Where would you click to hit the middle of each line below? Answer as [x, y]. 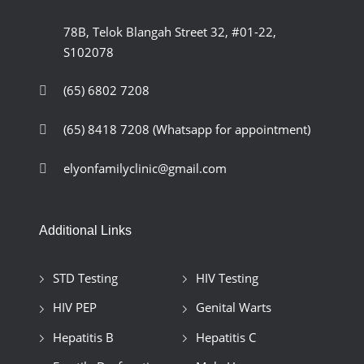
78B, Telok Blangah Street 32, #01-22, [169, 31]
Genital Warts [233, 308]
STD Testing [85, 277]
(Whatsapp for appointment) [231, 129]
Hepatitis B [83, 337]
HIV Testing [227, 277]
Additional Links [85, 230]
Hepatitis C [225, 337]
